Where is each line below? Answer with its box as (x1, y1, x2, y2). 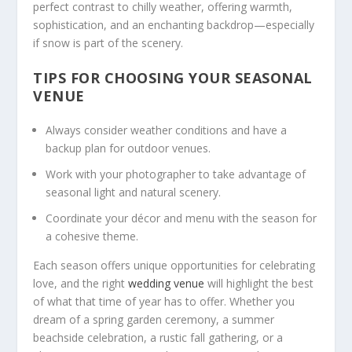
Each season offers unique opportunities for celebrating (33, 257, 316, 273)
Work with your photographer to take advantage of (46, 166, 306, 181)
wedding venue (128, 275, 205, 291)
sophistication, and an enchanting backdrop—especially (33, 16, 315, 32)
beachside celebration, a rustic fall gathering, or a (33, 329, 284, 345)
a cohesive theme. (46, 228, 139, 244)
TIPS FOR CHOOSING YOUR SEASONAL (33, 68, 313, 88)
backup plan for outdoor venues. (46, 141, 211, 156)
